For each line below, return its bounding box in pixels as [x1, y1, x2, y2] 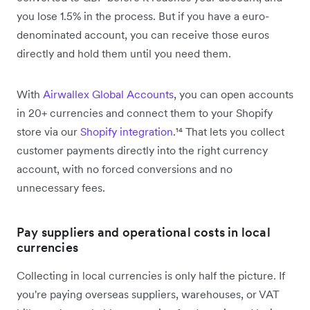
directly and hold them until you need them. [17, 46, 231, 60]
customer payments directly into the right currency [17, 143, 268, 157]
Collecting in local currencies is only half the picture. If [17, 268, 285, 282]
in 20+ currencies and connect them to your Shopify [17, 105, 273, 120]
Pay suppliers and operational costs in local [17, 224, 271, 240]
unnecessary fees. [17, 180, 105, 194]
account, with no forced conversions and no [17, 161, 232, 176]
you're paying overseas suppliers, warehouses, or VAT [17, 286, 280, 301]
